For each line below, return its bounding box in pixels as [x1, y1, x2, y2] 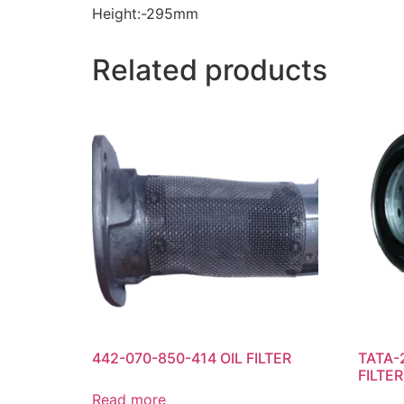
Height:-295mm [92, 4, 198, 23]
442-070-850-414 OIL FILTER [92, 349, 291, 368]
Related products [92, 51, 327, 87]
